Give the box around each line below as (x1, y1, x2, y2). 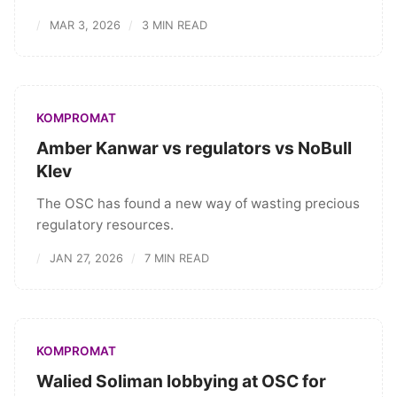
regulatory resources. (36, 215, 174, 233)
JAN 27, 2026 (49, 251, 123, 265)
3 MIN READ (141, 19, 207, 33)
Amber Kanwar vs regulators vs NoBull (36, 137, 352, 160)
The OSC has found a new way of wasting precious (36, 194, 360, 212)
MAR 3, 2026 (49, 19, 121, 33)
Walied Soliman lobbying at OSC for (36, 370, 326, 392)
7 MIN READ (144, 251, 209, 265)
